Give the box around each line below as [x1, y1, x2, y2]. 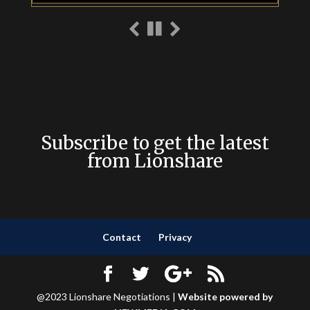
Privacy [158, 231, 192, 243]
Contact [102, 231, 142, 243]
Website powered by [178, 291, 273, 302]
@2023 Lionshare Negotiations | [37, 291, 179, 302]
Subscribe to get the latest [40, 131, 269, 154]
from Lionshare [86, 149, 223, 172]
